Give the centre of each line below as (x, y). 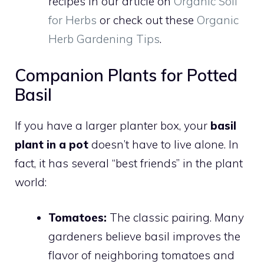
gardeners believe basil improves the (144, 237)
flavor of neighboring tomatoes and (141, 255)
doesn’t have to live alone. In (164, 144)
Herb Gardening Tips (104, 39)
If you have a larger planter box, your (113, 125)
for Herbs (72, 20)
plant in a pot (52, 144)
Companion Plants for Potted (126, 75)
